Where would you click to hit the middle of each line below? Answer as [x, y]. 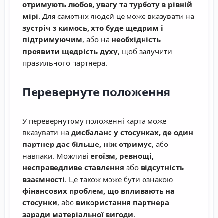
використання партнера [123, 203]
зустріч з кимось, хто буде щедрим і [93, 28]
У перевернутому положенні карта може [94, 121]
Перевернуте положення [96, 92]
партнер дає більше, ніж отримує [87, 144]
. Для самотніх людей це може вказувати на [116, 16]
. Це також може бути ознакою [119, 179]
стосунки [40, 203]
